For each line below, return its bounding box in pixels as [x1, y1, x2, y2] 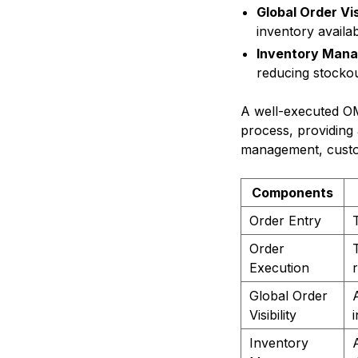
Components [251, 185, 333, 201]
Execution [249, 260, 309, 276]
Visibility [249, 307, 296, 324]
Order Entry [249, 213, 321, 229]
